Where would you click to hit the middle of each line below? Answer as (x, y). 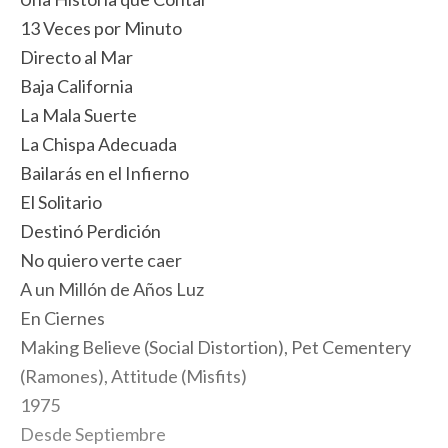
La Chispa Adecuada (98, 144)
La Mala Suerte (78, 115)
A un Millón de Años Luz (112, 289)
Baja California (76, 86)
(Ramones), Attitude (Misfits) (133, 376)
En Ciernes (62, 318)
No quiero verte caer (101, 260)
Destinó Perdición (90, 231)
